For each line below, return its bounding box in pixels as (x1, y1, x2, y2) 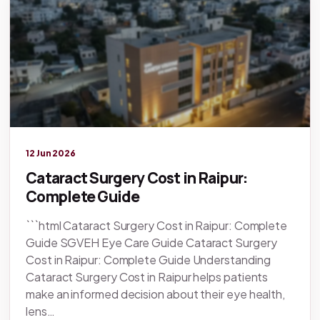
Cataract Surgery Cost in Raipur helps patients (26, 269, 269, 285)
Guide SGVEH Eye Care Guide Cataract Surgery (26, 235, 277, 251)
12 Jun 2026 (26, 148, 76, 159)
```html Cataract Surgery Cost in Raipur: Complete (26, 218, 288, 234)
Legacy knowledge (10, 129, 111, 144)
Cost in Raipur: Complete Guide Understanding (26, 252, 271, 268)
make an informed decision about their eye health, (26, 286, 286, 302)
